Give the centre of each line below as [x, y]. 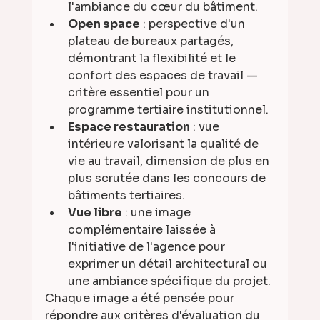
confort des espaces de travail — [164, 76]
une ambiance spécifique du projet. [169, 281]
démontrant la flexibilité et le [153, 59]
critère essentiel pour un [140, 93]
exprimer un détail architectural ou [169, 264]
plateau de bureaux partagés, [152, 41]
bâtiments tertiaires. [126, 196]
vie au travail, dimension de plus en [170, 161]
